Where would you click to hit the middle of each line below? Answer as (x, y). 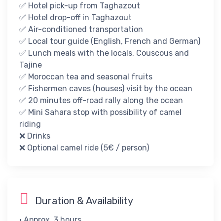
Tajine (31, 65)
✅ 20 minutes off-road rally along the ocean (101, 100)
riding (30, 124)
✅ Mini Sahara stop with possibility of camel (100, 112)
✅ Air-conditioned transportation (81, 29)
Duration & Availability (83, 201)
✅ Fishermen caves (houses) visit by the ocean (106, 88)
